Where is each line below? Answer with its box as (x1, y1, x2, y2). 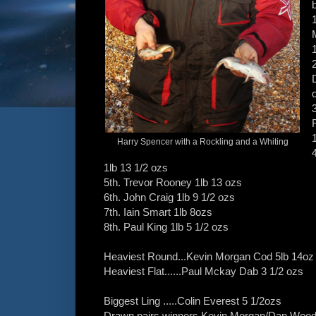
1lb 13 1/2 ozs (104, 162, 168, 174)
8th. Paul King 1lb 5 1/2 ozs (104, 221, 229, 233)
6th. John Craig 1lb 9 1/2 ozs (104, 191, 235, 204)
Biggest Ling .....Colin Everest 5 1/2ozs (104, 295, 281, 308)
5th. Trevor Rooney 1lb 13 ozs (104, 176, 242, 189)
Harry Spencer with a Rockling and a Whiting (116, 137, 288, 147)
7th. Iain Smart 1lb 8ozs (104, 206, 212, 219)
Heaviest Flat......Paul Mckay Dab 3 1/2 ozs (104, 265, 303, 278)
